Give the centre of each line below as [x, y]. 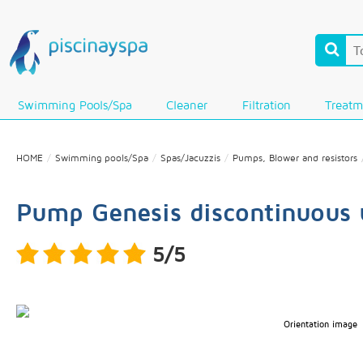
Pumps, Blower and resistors [295, 158]
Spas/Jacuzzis [190, 158]
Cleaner [187, 105]
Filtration [266, 105]
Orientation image [320, 324]
